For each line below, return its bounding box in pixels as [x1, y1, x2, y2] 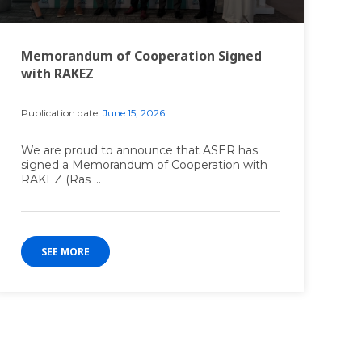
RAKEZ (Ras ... [21, 172, 101, 187]
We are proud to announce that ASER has [21, 143, 258, 158]
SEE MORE [41, 245, 90, 259]
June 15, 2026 [100, 107, 165, 120]
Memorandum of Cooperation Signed [21, 47, 262, 65]
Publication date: [21, 107, 100, 120]
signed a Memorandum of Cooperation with [21, 158, 267, 173]
